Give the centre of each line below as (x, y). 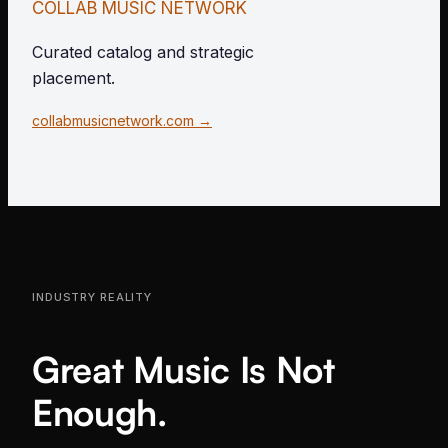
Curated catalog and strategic (143, 52)
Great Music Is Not (183, 370)
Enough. (99, 413)
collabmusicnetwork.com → (122, 121)
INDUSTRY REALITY (92, 297)
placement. (73, 78)
